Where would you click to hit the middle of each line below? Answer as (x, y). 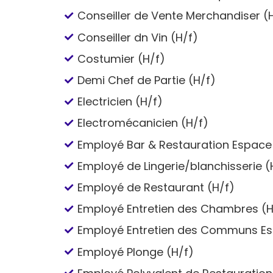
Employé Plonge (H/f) (136, 252)
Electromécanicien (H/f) (143, 123)
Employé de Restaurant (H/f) (156, 187)
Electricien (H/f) (120, 102)
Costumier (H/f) (122, 58)
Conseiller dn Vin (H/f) (138, 37)
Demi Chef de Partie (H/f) (147, 80)
